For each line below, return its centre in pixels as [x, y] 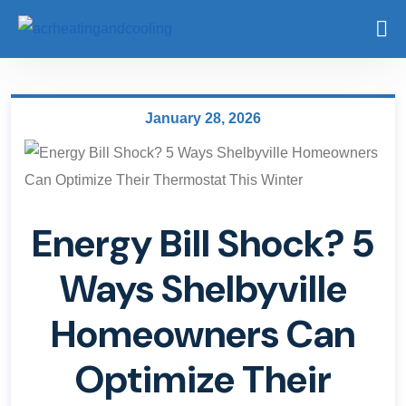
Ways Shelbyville [203, 289]
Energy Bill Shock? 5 [203, 243]
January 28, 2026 [203, 118]
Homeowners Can [203, 334]
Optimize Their [203, 379]
